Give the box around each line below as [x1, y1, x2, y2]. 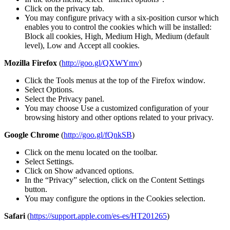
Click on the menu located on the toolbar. [25, 148, 158, 157]
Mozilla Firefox [4, 59, 59, 68]
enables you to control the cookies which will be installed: [25, 23, 212, 32]
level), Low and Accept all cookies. [25, 41, 140, 50]
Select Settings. [25, 157, 74, 166]
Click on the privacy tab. [25, 4, 104, 13]
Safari [4, 212, 25, 221]
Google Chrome [4, 130, 59, 140]
